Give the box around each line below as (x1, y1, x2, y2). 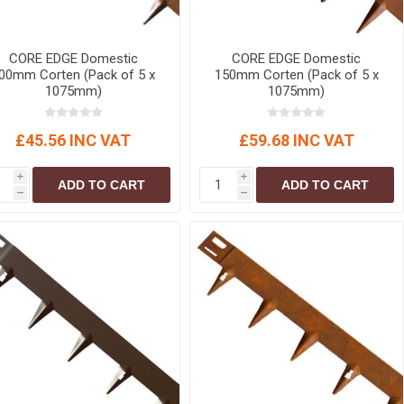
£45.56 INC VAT (15, 130, 132, 150)
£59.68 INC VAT (238, 130, 354, 150)
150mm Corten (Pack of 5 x (214, 66, 379, 83)
